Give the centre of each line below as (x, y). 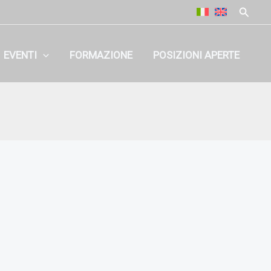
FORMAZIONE (101, 55)
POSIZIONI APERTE (196, 55)
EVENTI (20, 55)
